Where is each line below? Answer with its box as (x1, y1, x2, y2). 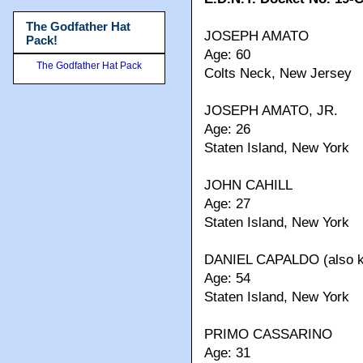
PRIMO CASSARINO (204, 327, 332, 343)
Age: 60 (204, 47, 250, 63)
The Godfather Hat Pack (36, 60, 142, 71)
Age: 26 (204, 122, 250, 138)
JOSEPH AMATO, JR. (204, 103, 338, 119)
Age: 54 (204, 271, 250, 287)
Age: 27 (204, 196, 250, 212)
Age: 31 (204, 345, 250, 361)
